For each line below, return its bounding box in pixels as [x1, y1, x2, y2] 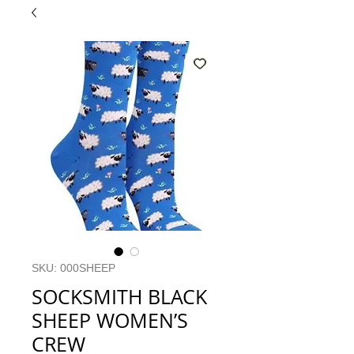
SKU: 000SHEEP [32, 262, 115, 275]
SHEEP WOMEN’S [32, 307, 188, 334]
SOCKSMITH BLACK [32, 284, 207, 311]
